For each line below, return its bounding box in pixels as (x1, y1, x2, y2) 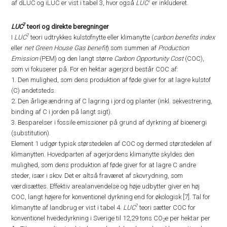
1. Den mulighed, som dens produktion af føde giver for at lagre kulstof (11, 76, 211, 84)
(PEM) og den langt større (38, 55, 115, 62)
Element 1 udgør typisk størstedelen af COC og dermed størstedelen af (11, 140, 212, 147)
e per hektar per (165, 214, 211, 222)
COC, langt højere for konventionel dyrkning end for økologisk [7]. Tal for (11, 193, 211, 201)
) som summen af (107, 44, 159, 52)
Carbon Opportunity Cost (114, 55, 184, 62)
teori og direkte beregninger (25, 23, 109, 30)
